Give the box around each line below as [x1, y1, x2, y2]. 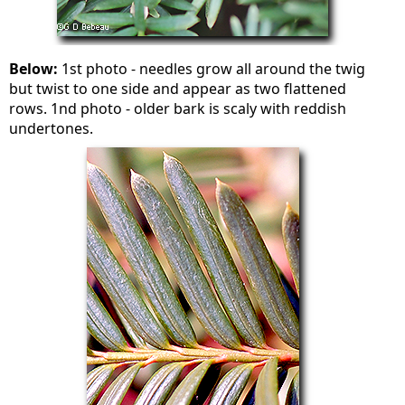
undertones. [9, 118, 94, 138]
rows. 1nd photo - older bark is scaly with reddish [9, 99, 347, 118]
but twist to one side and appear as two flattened [9, 79, 347, 99]
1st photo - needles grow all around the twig [61, 59, 366, 79]
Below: [9, 59, 62, 79]
